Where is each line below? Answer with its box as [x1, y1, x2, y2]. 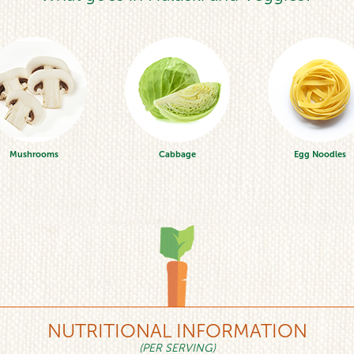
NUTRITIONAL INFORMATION [47, 318, 307, 342]
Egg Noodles [294, 149, 346, 160]
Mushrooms [9, 149, 58, 160]
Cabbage [158, 149, 196, 160]
